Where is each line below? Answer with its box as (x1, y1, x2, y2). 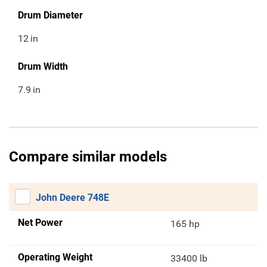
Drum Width (18, 61, 68, 73)
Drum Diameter (18, 10, 83, 21)
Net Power (18, 217, 63, 229)
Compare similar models (9, 148, 167, 166)
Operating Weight (18, 252, 92, 263)
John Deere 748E (36, 192, 109, 204)
